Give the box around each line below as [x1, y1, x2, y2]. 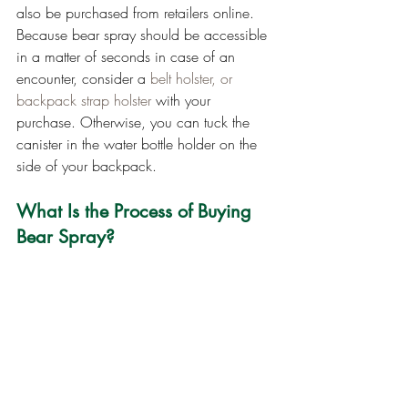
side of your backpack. [16, 155, 157, 176]
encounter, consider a [16, 67, 150, 88]
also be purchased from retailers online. [16, 2, 259, 23]
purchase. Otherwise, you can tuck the [16, 111, 254, 132]
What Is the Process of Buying [16, 199, 257, 223]
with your [151, 89, 215, 110]
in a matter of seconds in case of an [16, 46, 240, 66]
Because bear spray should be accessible [16, 24, 271, 45]
